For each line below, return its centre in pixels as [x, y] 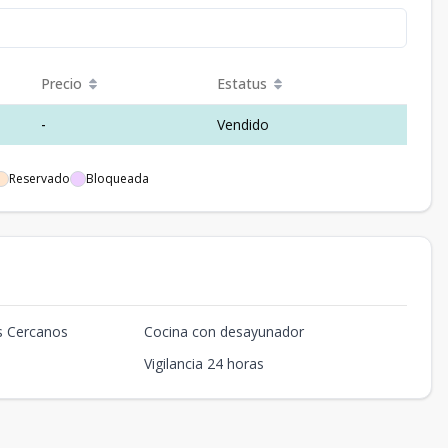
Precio [61, 83]
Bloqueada [117, 178]
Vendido [243, 124]
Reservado [39, 178]
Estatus [242, 83]
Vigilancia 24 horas [203, 363]
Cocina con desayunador [223, 331]
